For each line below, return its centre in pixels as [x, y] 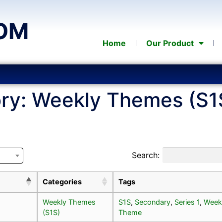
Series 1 [187, 202]
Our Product [170, 43]
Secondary [153, 202]
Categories [62, 181]
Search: [146, 155]
